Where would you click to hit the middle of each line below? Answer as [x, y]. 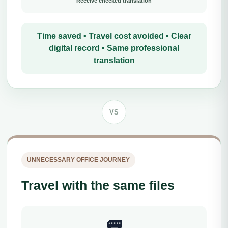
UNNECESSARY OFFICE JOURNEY [78, 160]
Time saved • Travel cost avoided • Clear [114, 36]
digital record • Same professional [114, 48]
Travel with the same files [98, 185]
